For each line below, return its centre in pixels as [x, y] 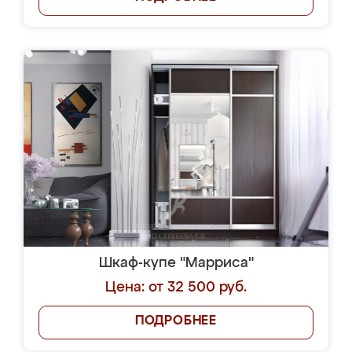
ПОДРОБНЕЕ [176, 321]
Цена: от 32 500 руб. [176, 288]
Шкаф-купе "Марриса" [176, 263]
